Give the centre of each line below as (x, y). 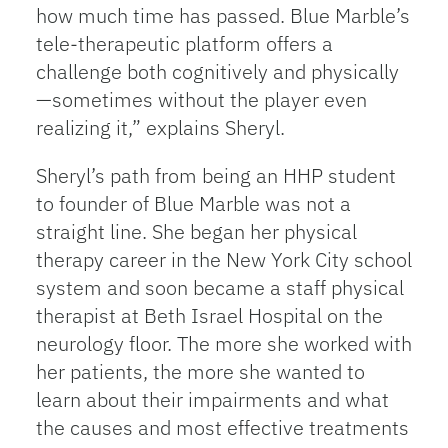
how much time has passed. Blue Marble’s (222, 15)
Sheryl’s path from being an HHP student (215, 175)
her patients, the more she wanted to (200, 371)
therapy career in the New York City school (223, 259)
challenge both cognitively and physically (217, 71)
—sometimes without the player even (201, 99)
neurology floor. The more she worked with (223, 343)
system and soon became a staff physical (219, 287)
